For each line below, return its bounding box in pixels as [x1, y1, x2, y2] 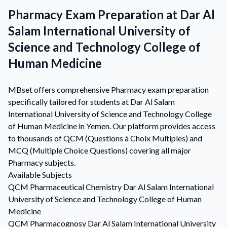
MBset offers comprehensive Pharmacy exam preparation [8, 85, 209, 94]
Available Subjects [8, 170, 72, 179]
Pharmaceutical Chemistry [30, 182, 122, 192]
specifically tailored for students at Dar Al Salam [8, 97, 175, 106]
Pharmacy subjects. [8, 158, 75, 167]
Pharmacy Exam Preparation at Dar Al [8, 7, 215, 22]
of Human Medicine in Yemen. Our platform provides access [8, 121, 215, 131]
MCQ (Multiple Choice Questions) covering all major [8, 145, 191, 155]
